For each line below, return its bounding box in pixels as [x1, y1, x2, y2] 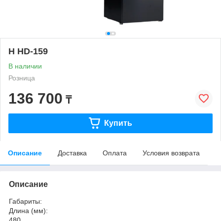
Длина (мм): [9, 206, 48, 215]
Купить [104, 118, 132, 127]
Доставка [58, 148, 87, 157]
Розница [8, 74, 35, 82]
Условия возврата [143, 148, 200, 157]
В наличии [8, 62, 42, 70]
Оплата [103, 148, 127, 157]
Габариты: [9, 197, 42, 205]
